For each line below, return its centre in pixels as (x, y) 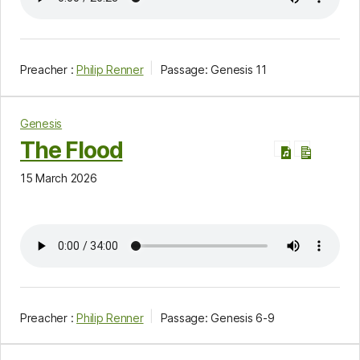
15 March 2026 (59, 178)
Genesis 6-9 (243, 317)
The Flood (72, 150)
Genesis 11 (239, 69)
